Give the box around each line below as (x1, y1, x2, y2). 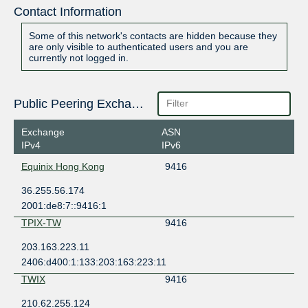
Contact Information (13, 5, 122, 19)
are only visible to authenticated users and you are (28, 41, 248, 53)
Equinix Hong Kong (21, 160, 104, 172)
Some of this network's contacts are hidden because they (28, 30, 277, 42)
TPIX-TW (21, 217, 61, 228)
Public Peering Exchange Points (131, 97, 144, 111)
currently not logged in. (28, 52, 129, 64)
